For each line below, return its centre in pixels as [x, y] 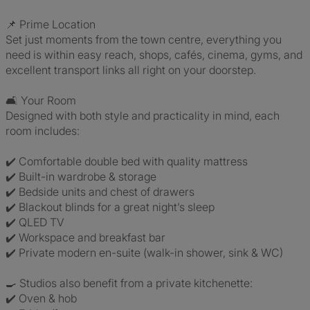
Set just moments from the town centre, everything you [144, 39]
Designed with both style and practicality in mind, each [143, 116]
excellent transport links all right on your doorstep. [131, 70]
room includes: [43, 131]
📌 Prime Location [51, 24]
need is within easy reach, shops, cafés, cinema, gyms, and [154, 55]
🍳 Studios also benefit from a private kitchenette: [129, 283]
